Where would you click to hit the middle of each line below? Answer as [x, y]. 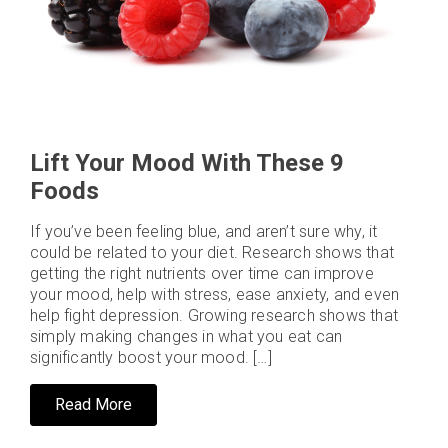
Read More [93, 404]
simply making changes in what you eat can [186, 336]
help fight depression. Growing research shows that [214, 315]
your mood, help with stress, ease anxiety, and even [215, 294]
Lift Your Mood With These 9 [187, 163]
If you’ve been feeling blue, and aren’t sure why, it [204, 231]
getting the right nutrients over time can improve [202, 273]
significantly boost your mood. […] [151, 357]
